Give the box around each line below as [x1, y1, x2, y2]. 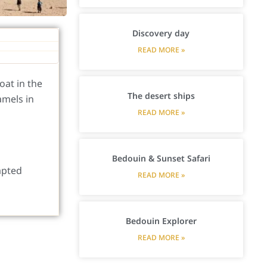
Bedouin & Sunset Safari [111, 152, 210, 164]
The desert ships [127, 89, 195, 101]
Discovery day [132, 27, 190, 39]
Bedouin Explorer [125, 215, 197, 226]
